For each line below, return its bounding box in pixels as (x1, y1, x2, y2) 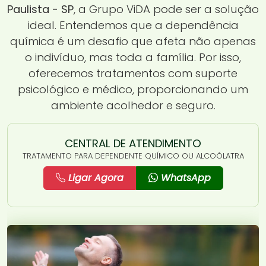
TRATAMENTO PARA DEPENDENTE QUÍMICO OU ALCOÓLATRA (22, 150, 244, 161)
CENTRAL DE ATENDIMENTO (65, 135, 201, 151)
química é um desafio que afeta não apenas (10, 33, 256, 49)
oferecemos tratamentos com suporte (28, 65, 237, 81)
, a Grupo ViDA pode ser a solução (74, 1, 259, 17)
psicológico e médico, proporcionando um (18, 81, 248, 97)
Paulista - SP (7, 1, 74, 17)
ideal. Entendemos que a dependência (27, 17, 239, 33)
